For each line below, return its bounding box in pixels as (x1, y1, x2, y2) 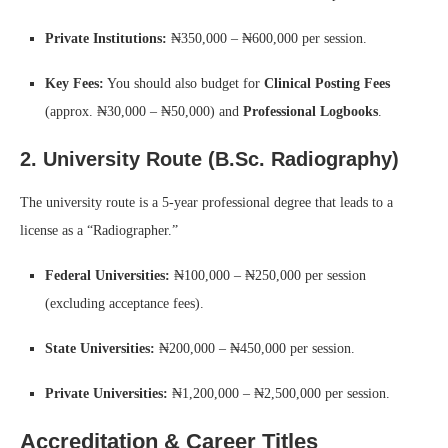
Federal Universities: (45, 267, 170, 283)
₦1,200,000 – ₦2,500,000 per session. (168, 385, 390, 401)
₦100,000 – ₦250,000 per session (170, 267, 366, 283)
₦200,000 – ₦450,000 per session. (155, 340, 355, 356)
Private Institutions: (45, 30, 167, 46)
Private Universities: (45, 385, 168, 401)
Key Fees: (45, 75, 104, 91)
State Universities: (45, 340, 155, 356)
